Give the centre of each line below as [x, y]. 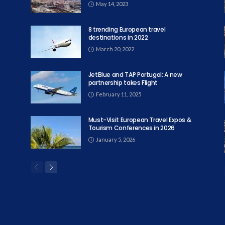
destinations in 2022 [118, 37]
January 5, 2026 [115, 139]
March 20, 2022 [115, 49]
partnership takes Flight [123, 83]
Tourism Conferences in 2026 [131, 128]
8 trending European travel [127, 29]
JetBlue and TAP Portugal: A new [135, 75]
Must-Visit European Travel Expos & [140, 120]
